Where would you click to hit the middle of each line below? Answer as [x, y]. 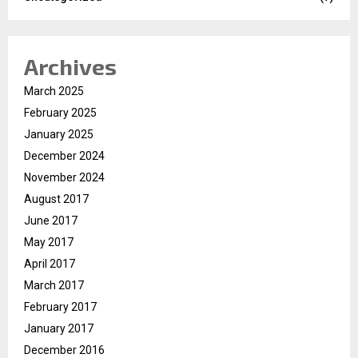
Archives [70, 66]
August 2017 [56, 199]
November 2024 [64, 177]
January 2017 [59, 328]
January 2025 [59, 134]
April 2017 [50, 263]
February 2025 [60, 112]
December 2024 [64, 155]
